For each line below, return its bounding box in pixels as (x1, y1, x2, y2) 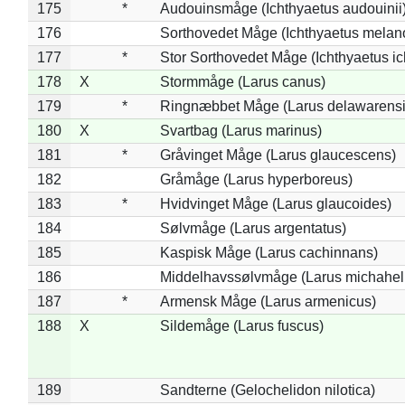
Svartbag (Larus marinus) (159, 122, 322, 138)
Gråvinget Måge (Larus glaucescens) (159, 146, 396, 163)
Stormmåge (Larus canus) (159, 73, 325, 89)
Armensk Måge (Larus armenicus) (159, 293, 376, 309)
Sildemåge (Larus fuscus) (159, 317, 324, 334)
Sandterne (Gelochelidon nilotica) (159, 381, 375, 398)
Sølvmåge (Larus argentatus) (159, 220, 346, 236)
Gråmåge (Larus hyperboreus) (159, 171, 353, 187)
